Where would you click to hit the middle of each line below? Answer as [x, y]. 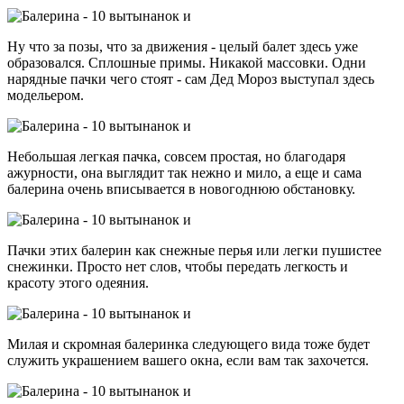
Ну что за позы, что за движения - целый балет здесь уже [183, 46]
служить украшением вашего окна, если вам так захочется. [188, 360]
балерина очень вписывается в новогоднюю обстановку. [181, 188]
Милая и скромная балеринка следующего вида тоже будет [188, 344]
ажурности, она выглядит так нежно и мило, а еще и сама [184, 172]
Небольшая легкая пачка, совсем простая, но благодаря [176, 156]
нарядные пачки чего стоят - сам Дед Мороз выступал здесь [191, 78]
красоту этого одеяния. [78, 282]
